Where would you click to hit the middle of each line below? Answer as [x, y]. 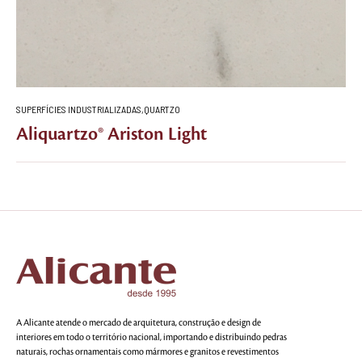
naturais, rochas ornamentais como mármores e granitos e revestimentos [147, 352]
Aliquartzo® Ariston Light [112, 134]
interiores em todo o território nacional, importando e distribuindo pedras [152, 338]
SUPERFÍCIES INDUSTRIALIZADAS [79, 109]
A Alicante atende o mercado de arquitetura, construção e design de [139, 323]
